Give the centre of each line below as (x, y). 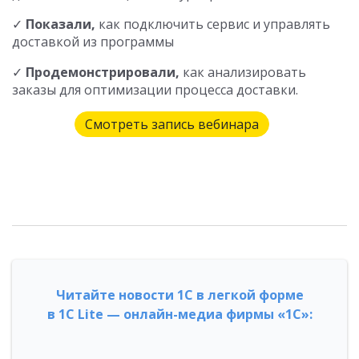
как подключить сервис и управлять (213, 24)
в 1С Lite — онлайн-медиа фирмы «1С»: (179, 315)
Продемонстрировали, (103, 73)
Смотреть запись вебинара (171, 125)
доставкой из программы (93, 42)
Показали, (61, 24)
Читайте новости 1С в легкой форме (179, 295)
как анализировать (243, 73)
